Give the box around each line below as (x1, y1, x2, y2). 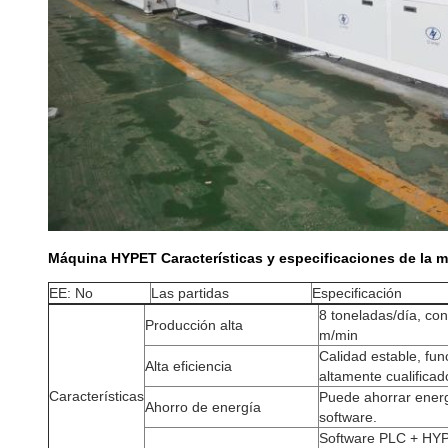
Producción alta (145, 317, 243, 334)
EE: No (49, 285, 93, 302)
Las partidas (151, 285, 229, 302)
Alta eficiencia (145, 358, 232, 375)
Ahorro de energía (145, 399, 261, 416)
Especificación (312, 285, 402, 302)
